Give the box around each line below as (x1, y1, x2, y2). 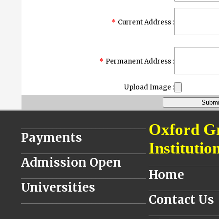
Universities (21, 180, 95, 195)
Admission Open (21, 155, 121, 170)
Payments (21, 130, 82, 145)
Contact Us (149, 192, 214, 207)
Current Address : (118, 18, 174, 26)
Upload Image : (124, 83, 174, 91)
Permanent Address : (106, 57, 174, 66)
